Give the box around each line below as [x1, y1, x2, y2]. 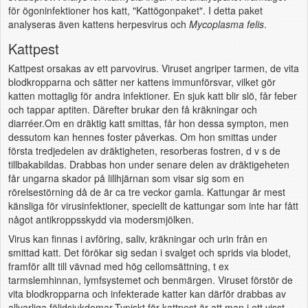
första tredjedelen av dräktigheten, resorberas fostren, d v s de [8, 144, 280, 158]
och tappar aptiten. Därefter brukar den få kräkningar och [8, 102, 257, 117]
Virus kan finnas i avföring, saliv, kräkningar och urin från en [8, 231, 267, 245]
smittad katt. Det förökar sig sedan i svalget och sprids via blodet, [8, 245, 291, 259]
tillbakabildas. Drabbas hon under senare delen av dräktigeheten [8, 157, 289, 172]
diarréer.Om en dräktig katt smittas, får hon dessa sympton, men [8, 116, 289, 131]
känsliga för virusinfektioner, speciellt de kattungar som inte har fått [8, 199, 298, 213]
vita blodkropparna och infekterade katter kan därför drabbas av [8, 286, 286, 300]
